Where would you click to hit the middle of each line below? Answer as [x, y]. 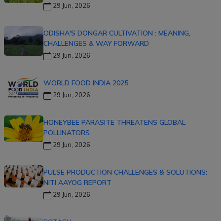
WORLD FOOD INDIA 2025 [86, 83]
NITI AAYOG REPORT [77, 183]
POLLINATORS [67, 133]
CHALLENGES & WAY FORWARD [96, 44]
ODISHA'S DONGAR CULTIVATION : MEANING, [117, 33]
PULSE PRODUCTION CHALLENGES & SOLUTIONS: [125, 172]
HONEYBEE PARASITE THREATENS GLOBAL [114, 123]
